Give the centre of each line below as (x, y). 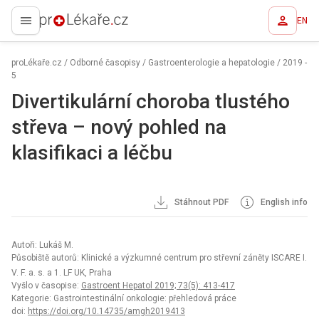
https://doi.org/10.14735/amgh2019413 (106, 311)
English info (283, 202)
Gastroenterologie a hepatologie (211, 63)
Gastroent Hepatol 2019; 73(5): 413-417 (158, 286)
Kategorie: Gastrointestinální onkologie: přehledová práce (124, 298)
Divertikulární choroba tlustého (151, 101)
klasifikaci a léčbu (92, 153)
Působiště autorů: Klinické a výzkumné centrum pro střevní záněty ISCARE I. (159, 258)
